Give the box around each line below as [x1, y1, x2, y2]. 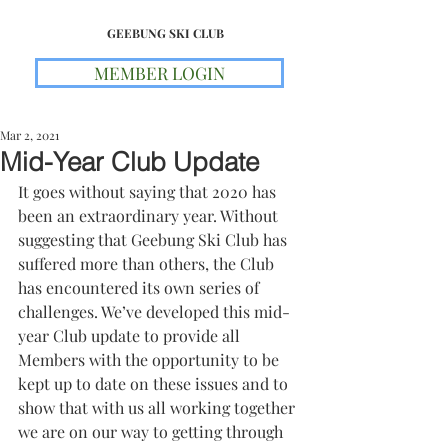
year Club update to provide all [18, 325, 244, 346]
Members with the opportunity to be [18, 349, 283, 370]
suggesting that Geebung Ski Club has [18, 229, 291, 250]
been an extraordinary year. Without [18, 205, 282, 226]
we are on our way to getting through [18, 421, 287, 442]
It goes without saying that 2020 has [18, 181, 280, 202]
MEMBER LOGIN [94, 61, 225, 84]
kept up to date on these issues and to [18, 373, 292, 394]
